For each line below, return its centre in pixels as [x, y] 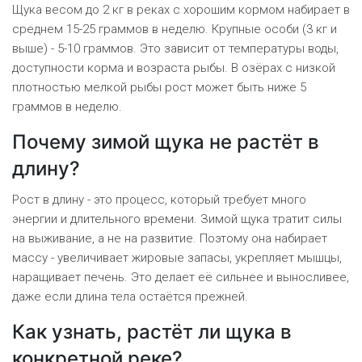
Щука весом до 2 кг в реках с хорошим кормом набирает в [181, 10]
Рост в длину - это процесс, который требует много [159, 200]
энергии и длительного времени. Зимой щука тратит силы [177, 219]
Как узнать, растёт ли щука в [152, 332]
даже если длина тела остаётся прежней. [130, 297]
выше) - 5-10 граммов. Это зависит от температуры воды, [175, 49]
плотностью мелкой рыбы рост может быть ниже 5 [159, 88]
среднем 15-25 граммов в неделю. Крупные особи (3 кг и [175, 29]
